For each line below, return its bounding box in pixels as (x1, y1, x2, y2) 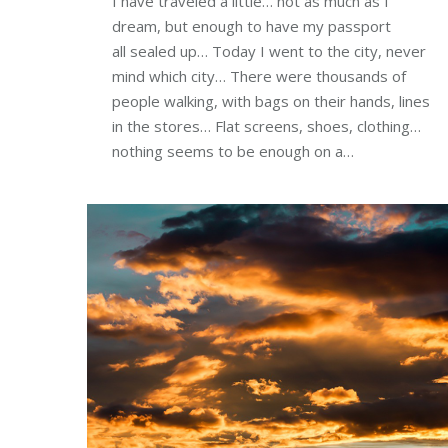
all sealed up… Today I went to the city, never (112, 40, 426, 61)
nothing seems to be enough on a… (112, 140, 354, 161)
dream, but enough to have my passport (112, 15, 391, 36)
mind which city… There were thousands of (112, 65, 406, 86)
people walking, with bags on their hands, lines (112, 90, 430, 111)
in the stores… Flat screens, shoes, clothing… (112, 115, 421, 136)
